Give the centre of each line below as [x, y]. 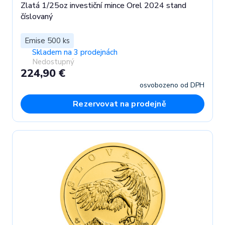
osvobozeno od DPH [172, 85]
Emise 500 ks [47, 40]
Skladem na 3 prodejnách [75, 52]
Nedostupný [53, 62]
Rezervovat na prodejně [120, 104]
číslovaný [37, 16]
